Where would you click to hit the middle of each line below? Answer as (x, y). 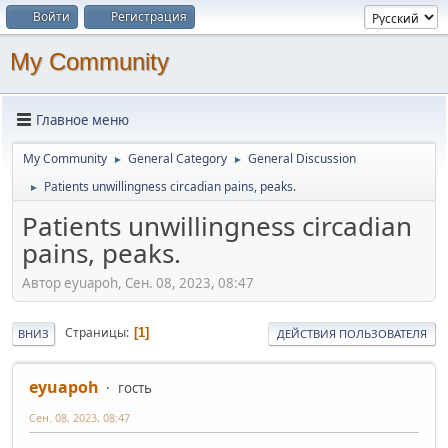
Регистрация (149, 16)
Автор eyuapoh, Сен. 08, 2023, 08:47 (138, 282)
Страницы (95, 333)
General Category (177, 158)
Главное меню (82, 119)
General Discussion (302, 158)
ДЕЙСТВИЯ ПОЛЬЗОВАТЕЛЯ (352, 333)
